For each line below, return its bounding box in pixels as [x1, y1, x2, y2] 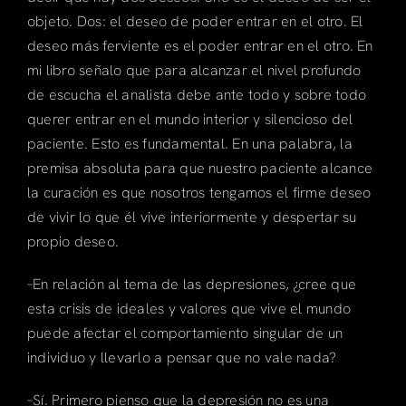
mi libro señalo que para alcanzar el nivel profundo [26, 60, 362, 80]
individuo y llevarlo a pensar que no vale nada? [26, 347, 337, 367]
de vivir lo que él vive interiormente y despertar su [26, 207, 357, 227]
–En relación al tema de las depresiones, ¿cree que [26, 274, 356, 294]
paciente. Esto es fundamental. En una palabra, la [26, 133, 353, 153]
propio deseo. [26, 231, 120, 251]
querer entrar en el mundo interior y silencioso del [26, 109, 353, 129]
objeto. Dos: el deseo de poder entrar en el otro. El [26, 11, 363, 31]
